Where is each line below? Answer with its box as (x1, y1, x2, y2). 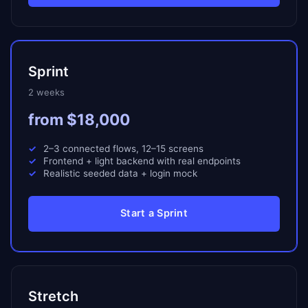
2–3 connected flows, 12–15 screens (43, 142, 204, 154)
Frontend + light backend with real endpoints (43, 155, 241, 166)
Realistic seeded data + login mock (43, 167, 198, 179)
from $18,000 (28, 109, 130, 129)
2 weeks (28, 86, 65, 98)
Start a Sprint (120, 207, 188, 220)
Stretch (28, 287, 78, 305)
